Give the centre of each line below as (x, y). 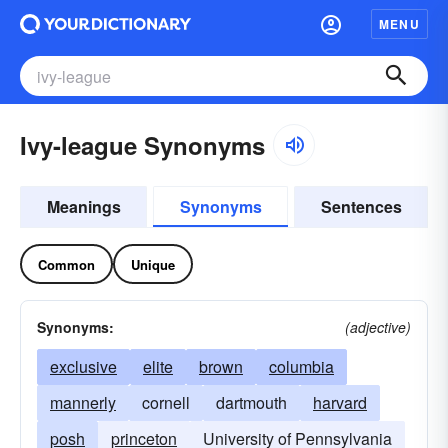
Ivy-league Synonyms (142, 145)
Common (66, 264)
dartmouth (251, 402)
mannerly (83, 402)
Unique (153, 264)
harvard (340, 402)
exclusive (83, 366)
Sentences (361, 206)
